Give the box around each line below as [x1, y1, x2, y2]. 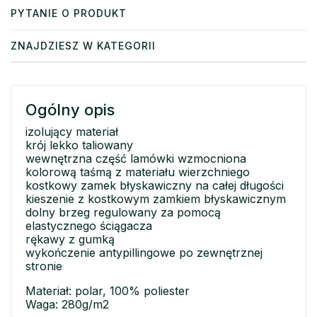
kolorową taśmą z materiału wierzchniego [25, 164, 250, 179]
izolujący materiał [25, 124, 118, 139]
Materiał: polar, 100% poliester [25, 283, 190, 298]
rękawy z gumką [25, 231, 115, 246]
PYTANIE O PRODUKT [11, 6, 127, 19]
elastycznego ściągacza [25, 218, 152, 233]
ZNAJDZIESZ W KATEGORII [11, 39, 156, 52]
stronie [25, 258, 62, 273]
